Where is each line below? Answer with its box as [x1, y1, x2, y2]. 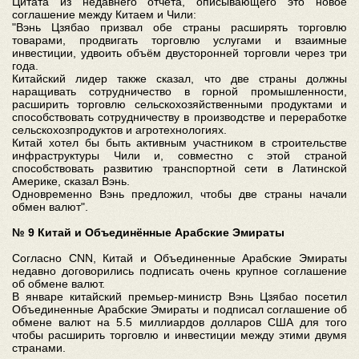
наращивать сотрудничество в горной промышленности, [12, 84, 347, 98]
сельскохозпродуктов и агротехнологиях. [12, 123, 227, 136]
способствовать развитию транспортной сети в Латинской [12, 161, 347, 175]
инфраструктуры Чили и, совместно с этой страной [12, 148, 347, 162]
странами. [12, 341, 66, 354]
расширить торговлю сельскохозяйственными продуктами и [12, 97, 347, 111]
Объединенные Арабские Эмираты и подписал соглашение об [12, 302, 347, 316]
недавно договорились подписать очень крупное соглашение [12, 264, 347, 277]
